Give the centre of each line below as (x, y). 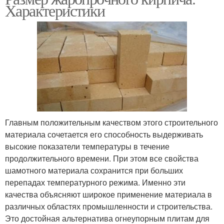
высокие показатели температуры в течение (87, 146)
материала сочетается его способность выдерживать (104, 134)
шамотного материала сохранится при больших (94, 170)
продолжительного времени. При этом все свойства (102, 158)
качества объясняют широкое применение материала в (108, 194)
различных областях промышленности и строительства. (109, 206)
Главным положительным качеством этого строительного (111, 122)
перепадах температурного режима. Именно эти (95, 182)
